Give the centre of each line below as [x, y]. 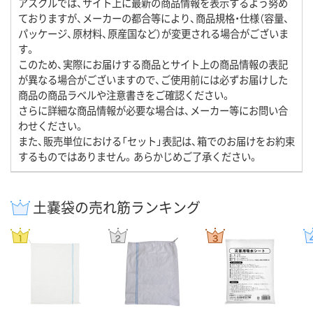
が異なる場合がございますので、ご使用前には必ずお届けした [153, 79]
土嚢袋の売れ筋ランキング [117, 207]
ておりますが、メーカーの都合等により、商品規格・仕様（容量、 [154, 17]
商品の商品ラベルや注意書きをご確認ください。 [125, 94]
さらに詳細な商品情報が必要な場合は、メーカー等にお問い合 [153, 110]
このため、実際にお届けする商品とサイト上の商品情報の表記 [153, 64]
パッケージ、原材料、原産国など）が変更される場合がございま [153, 33]
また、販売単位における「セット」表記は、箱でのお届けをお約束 [156, 140]
